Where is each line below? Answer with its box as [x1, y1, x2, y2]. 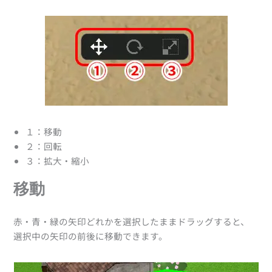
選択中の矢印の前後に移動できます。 [13, 229, 168, 243]
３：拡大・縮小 [25, 154, 90, 168]
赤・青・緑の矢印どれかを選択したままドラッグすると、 [13, 215, 250, 228]
